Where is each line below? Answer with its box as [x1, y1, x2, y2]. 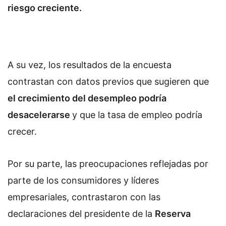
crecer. [8, 126, 37, 137]
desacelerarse [8, 109, 72, 121]
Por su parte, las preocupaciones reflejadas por [8, 158, 208, 169]
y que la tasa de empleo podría [72, 109, 202, 121]
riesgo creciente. [8, 2, 84, 13]
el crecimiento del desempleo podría [8, 93, 166, 104]
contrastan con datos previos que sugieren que [8, 76, 209, 87]
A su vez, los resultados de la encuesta [8, 60, 172, 71]
